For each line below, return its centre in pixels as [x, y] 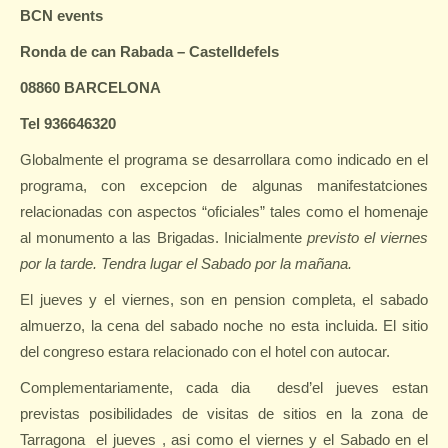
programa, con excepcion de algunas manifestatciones [224, 185]
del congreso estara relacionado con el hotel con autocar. [205, 351]
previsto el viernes [367, 237]
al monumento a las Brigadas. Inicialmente [163, 237]
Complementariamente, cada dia [142, 387]
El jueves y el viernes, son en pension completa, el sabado [224, 299]
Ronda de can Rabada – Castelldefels [149, 51]
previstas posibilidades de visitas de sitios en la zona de [224, 413]
